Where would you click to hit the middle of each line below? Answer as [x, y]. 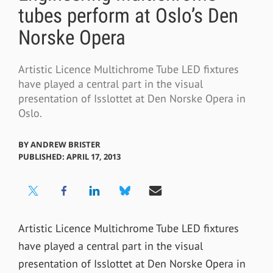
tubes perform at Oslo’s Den [128, 16]
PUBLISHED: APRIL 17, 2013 [69, 156]
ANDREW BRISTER [65, 144]
